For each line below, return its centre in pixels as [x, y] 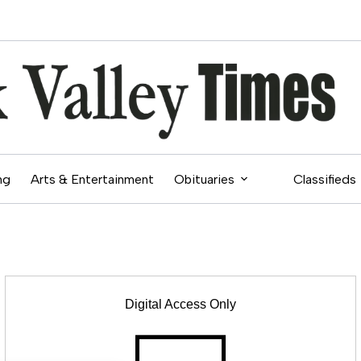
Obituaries [204, 179]
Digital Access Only [180, 304]
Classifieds [325, 179]
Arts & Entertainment [92, 179]
